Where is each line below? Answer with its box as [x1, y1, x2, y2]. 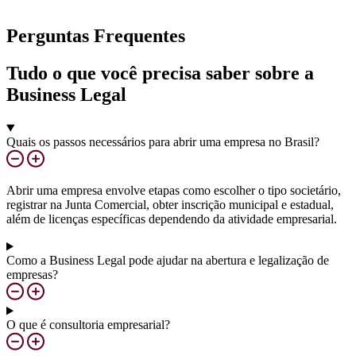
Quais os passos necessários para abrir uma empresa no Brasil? [6, 135, 319, 149]
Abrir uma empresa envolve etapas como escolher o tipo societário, [6, 184, 341, 198]
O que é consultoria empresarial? [6, 318, 170, 332]
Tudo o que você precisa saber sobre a [6, 62, 314, 83]
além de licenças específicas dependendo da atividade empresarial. [6, 212, 337, 226]
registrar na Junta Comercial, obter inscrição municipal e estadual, [6, 198, 334, 212]
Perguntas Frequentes [6, 25, 185, 46]
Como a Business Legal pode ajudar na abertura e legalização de [6, 253, 329, 268]
